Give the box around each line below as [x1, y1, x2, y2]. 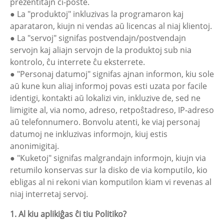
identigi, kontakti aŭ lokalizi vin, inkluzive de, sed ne [10, 92, 200, 103]
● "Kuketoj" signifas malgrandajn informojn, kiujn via [10, 152, 206, 163]
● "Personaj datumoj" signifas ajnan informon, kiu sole [10, 68, 214, 79]
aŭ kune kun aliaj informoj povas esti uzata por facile [10, 80, 207, 91]
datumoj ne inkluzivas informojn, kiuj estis [10, 128, 167, 139]
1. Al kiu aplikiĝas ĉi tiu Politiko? [10, 208, 126, 219]
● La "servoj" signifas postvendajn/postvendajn [10, 32, 186, 43]
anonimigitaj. [10, 140, 59, 151]
